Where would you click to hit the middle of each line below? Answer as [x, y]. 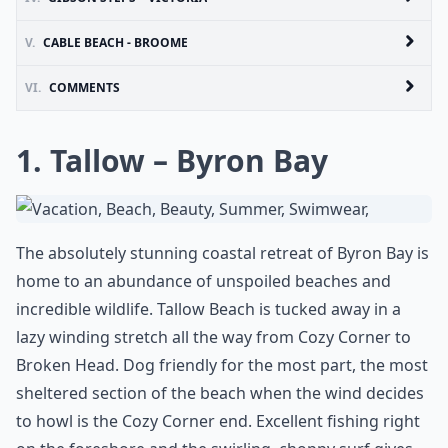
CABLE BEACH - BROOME [115, 42]
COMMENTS [84, 87]
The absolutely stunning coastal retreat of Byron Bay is [222, 253]
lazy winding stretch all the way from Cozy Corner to [213, 337]
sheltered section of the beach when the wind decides [220, 393]
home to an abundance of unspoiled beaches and [203, 281]
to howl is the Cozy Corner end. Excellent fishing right [218, 421]
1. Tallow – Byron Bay [172, 160]
